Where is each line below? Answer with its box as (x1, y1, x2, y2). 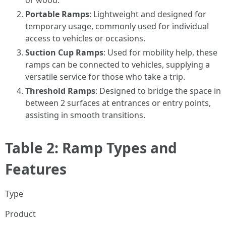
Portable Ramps (25, 9, 89, 20)
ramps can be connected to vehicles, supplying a (25, 59, 210, 70)
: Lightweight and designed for (89, 9, 206, 20)
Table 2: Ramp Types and (5, 138, 177, 157)
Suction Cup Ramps (25, 47, 103, 58)
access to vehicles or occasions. (25, 33, 145, 44)
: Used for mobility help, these (103, 47, 217, 58)
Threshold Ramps (25, 85, 95, 96)
